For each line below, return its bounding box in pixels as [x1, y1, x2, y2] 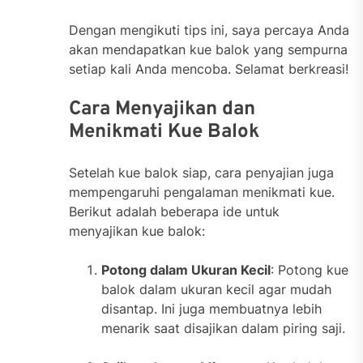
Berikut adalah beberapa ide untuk [69, 203, 280, 220]
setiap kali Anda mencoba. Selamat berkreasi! [69, 61, 348, 78]
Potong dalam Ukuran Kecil [101, 262, 271, 279]
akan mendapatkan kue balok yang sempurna [69, 41, 348, 58]
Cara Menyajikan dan [69, 97, 255, 122]
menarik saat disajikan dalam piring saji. [101, 320, 345, 337]
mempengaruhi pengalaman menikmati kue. [69, 184, 335, 201]
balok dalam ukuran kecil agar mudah [101, 281, 331, 298]
